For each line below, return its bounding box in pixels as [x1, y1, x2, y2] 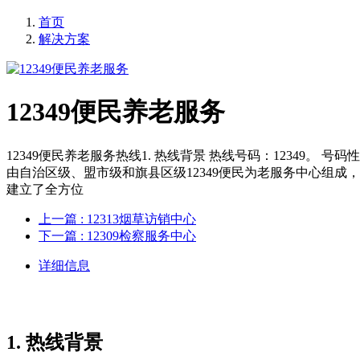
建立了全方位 [6, 182, 84, 196]
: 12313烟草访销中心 [80, 211, 196, 226]
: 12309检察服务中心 [80, 228, 196, 243]
